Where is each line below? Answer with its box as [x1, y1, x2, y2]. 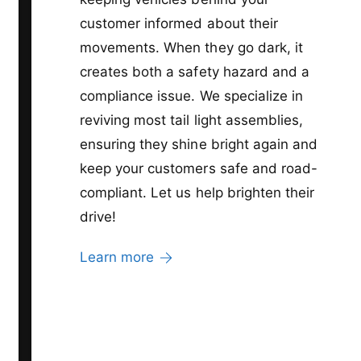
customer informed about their [80, 15, 278, 31]
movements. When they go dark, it [80, 39, 303, 56]
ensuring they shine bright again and [80, 135, 317, 152]
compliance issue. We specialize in [80, 87, 303, 104]
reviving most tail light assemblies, [80, 111, 303, 128]
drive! [80, 208, 117, 225]
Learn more [80, 248, 155, 265]
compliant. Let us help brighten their [80, 184, 314, 201]
